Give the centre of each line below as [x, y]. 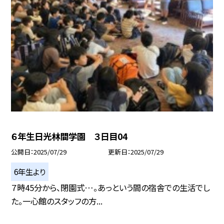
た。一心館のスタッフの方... [57, 201]
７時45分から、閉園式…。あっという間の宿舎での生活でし [110, 187]
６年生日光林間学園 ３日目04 [69, 136]
